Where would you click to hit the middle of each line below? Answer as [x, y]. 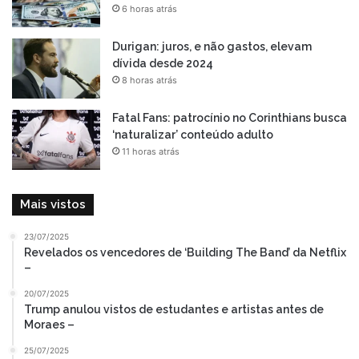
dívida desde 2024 [163, 64]
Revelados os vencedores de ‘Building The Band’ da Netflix [185, 253]
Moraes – [49, 325]
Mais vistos [53, 205]
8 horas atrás [149, 81]
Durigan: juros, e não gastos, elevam [212, 47]
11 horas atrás [151, 152]
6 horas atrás [149, 9]
